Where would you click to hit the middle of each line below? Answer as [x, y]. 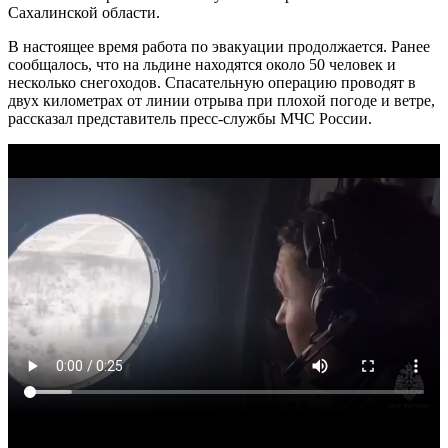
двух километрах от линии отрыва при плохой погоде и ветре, [221, 100]
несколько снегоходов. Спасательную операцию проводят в [212, 82]
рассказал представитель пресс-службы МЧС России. [190, 118]
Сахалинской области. [84, 12]
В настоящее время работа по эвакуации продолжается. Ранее [219, 46]
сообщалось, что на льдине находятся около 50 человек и [202, 64]
